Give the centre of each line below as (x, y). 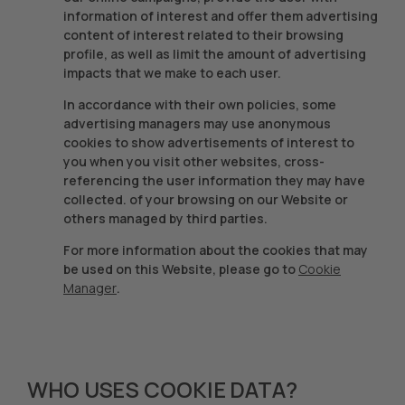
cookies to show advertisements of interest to (209, 142)
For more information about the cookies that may (216, 250)
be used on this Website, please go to (181, 269)
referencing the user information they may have (214, 180)
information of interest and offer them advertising (221, 16)
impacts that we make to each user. (172, 73)
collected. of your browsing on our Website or (206, 199)
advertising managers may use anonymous (197, 123)
